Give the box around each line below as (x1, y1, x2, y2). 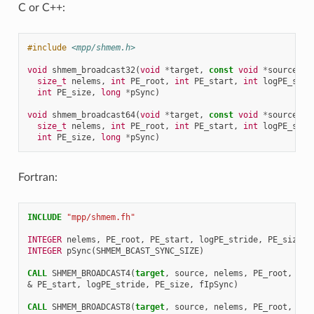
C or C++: (18, 1, 65, 13)
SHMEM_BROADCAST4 (51, 268, 130, 278)
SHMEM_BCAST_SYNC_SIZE (95, 245, 199, 256)
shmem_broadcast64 (51, 109, 135, 120)
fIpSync (198, 279, 233, 289)
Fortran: (18, 171, 57, 183)
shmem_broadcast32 (51, 64, 135, 75)
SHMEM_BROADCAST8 (51, 301, 130, 312)
